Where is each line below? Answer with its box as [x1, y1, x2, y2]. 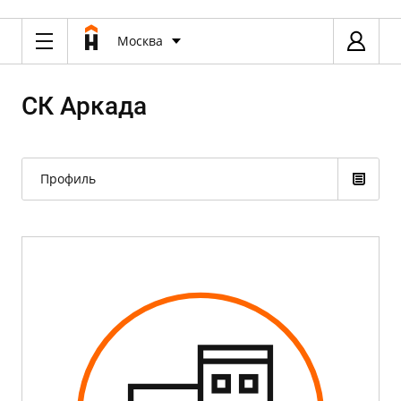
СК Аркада [21, 91, 147, 121]
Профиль [40, 170, 96, 187]
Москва [117, 32, 163, 49]
